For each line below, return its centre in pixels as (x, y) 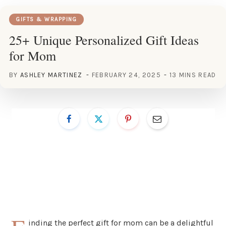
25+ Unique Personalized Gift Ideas (104, 40)
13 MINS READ (193, 75)
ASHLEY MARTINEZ (51, 75)
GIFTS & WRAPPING (46, 19)
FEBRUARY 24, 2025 (126, 75)
